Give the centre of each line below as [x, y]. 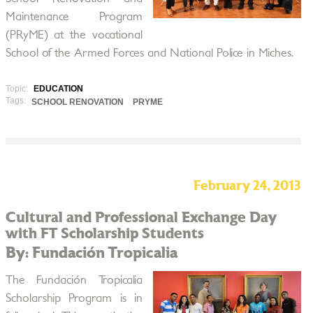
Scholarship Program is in [74, 298]
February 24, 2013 [247, 186]
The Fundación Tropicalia [74, 280]
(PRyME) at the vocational [74, 35]
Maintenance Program [74, 17]
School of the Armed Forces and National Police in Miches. [149, 53]
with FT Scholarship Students [104, 234]
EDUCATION [58, 89]
